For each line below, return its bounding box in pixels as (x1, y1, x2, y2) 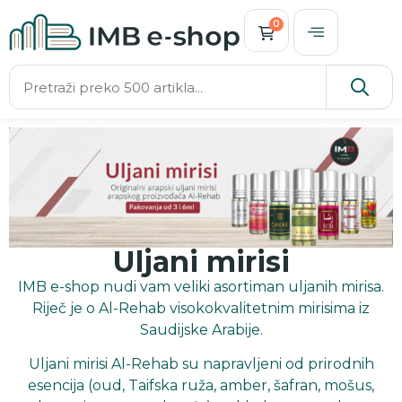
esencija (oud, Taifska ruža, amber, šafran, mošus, (28, 377, 374, 395)
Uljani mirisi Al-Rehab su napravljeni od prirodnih (28, 355, 374, 373)
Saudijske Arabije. (139, 321, 263, 339)
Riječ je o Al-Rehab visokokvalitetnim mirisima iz (32, 300, 370, 318)
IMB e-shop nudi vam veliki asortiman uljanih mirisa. (18, 278, 384, 296)
